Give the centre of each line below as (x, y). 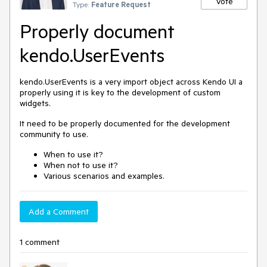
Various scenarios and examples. (104, 176)
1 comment (40, 242)
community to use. (54, 134)
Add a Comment (59, 212)
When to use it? (73, 154)
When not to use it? (81, 165)
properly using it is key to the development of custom (120, 92)
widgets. (35, 103)
